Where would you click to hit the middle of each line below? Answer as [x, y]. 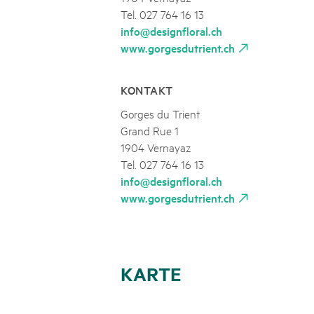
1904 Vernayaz [156, 146]
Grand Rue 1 [150, 130]
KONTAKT [147, 89]
